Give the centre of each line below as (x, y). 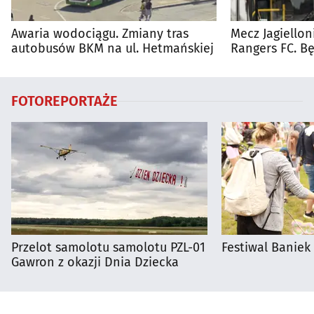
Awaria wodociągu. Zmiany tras (100, 34)
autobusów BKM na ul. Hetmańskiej (112, 49)
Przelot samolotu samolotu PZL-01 (108, 248)
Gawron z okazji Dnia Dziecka (95, 262)
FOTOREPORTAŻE (64, 101)
